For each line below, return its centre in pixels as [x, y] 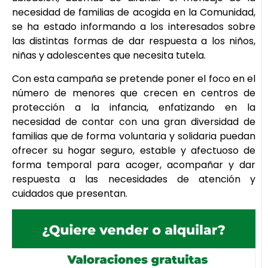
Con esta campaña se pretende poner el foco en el [134, 78]
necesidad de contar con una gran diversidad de [134, 121]
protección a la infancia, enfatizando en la [134, 107]
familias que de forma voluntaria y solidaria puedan [134, 136]
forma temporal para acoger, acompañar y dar [134, 165]
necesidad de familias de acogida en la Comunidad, [134, 13]
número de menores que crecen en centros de [134, 93]
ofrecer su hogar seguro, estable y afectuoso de [134, 150]
